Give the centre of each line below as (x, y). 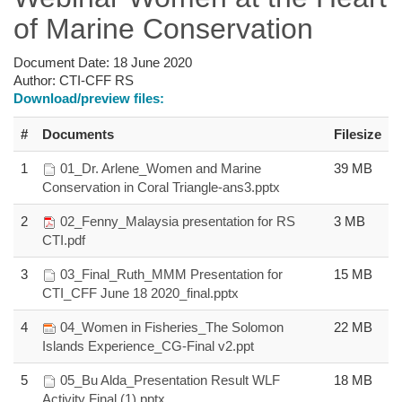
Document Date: (63, 62)
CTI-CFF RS (96, 80)
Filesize (358, 134)
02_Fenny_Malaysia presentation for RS (178, 221)
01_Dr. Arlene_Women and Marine (161, 168)
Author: (36, 80)
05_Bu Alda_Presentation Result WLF (170, 380)
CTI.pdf (64, 240)
